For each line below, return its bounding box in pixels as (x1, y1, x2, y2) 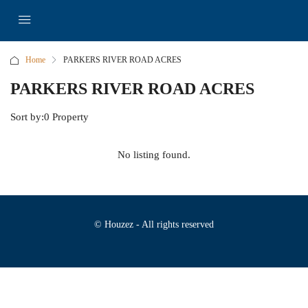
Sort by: (10, 111, 44, 122)
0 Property (44, 111, 89, 122)
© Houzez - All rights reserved (94, 219, 214, 230)
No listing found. (118, 149, 190, 160)
